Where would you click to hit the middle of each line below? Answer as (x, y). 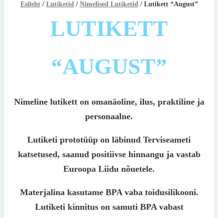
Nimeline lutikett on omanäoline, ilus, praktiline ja (109, 102)
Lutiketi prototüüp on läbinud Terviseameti (109, 140)
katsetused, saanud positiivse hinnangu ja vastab (109, 154)
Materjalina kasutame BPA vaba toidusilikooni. (109, 192)
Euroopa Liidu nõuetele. (109, 169)
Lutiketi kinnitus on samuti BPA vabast (109, 207)
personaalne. (109, 116)
